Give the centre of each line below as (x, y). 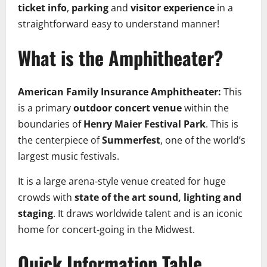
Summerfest (131, 140)
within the (205, 108)
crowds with (46, 197)
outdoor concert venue (128, 108)
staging (35, 213)
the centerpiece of (60, 140)
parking (90, 8)
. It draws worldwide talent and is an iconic (148, 213)
